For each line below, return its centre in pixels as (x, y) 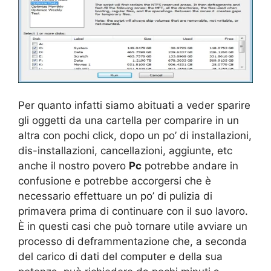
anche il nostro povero (73, 166)
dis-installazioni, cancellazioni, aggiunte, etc (125, 151)
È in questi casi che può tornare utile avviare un (133, 226)
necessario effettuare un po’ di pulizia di (115, 196)
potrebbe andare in (190, 166)
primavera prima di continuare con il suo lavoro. (133, 211)
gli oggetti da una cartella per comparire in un (129, 120)
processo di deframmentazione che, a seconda (132, 241)
